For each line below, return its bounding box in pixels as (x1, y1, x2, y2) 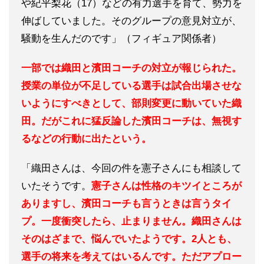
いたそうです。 (21, 180, 91, 192)
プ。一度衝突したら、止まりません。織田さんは (21, 216, 242, 227)
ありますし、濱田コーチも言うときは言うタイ (21, 198, 232, 210)
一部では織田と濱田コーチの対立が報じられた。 (21, 62, 242, 74)
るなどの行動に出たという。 (21, 133, 151, 145)
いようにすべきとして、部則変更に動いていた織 (21, 98, 242, 110)
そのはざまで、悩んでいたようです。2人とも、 (21, 233, 237, 245)
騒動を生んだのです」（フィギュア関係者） (21, 33, 222, 45)
